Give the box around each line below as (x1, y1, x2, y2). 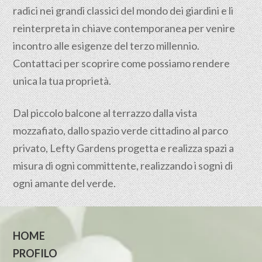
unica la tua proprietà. (13, 74, 112, 87)
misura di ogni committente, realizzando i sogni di (13, 159, 233, 172)
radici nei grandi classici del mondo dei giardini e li (13, 4, 234, 17)
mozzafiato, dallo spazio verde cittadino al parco (13, 124, 229, 137)
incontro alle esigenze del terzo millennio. (13, 39, 200, 52)
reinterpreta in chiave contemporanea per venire (13, 22, 236, 35)
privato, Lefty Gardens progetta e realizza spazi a (13, 142, 235, 154)
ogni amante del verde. (13, 177, 116, 189)
